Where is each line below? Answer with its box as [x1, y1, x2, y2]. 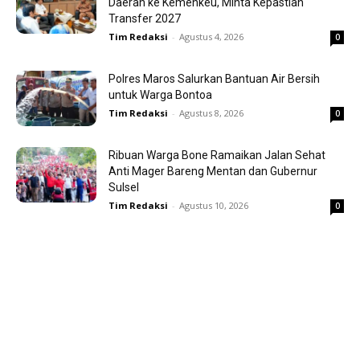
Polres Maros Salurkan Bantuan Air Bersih [108, 72, 320, 86]
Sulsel [108, 181, 139, 194]
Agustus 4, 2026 [179, 31, 243, 43]
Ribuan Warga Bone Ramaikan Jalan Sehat [108, 149, 325, 162]
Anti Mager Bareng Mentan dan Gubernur [108, 165, 317, 178]
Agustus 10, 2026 [179, 199, 248, 212]
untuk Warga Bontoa [108, 88, 212, 102]
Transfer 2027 [108, 12, 181, 26]
